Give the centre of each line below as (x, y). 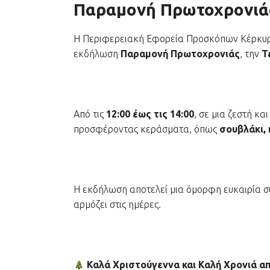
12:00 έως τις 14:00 (150, 114)
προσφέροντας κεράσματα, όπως (146, 129)
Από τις (90, 114)
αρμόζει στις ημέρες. (117, 204)
